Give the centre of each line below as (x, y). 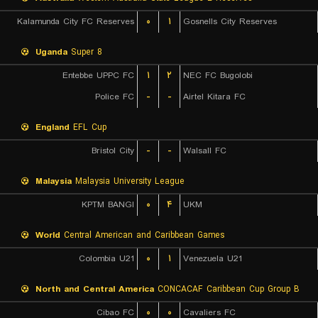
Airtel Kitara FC (214, 97)
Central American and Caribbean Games (142, 235)
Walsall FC (205, 151)
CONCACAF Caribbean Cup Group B (227, 289)
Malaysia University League (128, 181)
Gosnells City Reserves (230, 22)
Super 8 (85, 52)
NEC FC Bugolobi (218, 76)
